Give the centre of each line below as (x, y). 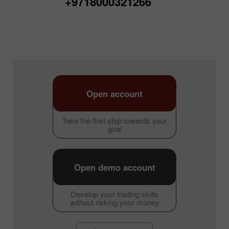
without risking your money (114, 202)
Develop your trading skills (114, 194)
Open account (114, 93)
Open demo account (114, 167)
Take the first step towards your (114, 120)
